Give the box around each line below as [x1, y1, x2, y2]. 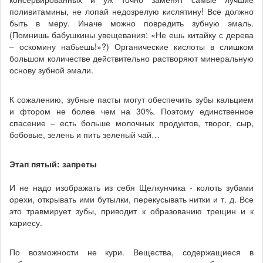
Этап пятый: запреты [9, 158, 97, 170]
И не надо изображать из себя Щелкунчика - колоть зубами [9, 181, 254, 193]
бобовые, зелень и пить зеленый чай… [9, 129, 160, 140]
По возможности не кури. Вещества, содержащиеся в [9, 246, 254, 258]
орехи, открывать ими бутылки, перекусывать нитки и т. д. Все [9, 193, 254, 205]
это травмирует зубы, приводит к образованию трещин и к [9, 205, 254, 217]
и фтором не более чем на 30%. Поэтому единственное [9, 105, 254, 117]
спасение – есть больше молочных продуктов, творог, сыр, [9, 117, 254, 129]
